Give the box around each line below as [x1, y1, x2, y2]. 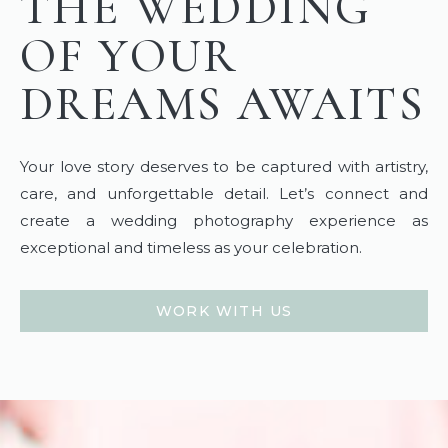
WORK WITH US [155, 302, 293, 320]
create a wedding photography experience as [20, 211, 428, 230]
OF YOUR [20, 27, 238, 85]
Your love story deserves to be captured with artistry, [20, 157, 428, 176]
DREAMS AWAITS [20, 75, 426, 133]
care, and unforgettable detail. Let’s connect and [20, 184, 428, 203]
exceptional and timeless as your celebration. [20, 238, 362, 257]
